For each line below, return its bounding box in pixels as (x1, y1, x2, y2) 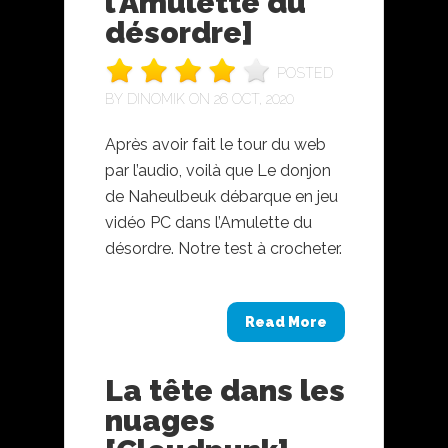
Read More (245, 314, 327, 330)
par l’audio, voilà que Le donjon (105, 161, 331, 180)
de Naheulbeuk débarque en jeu (105, 187, 338, 206)
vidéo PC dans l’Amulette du (105, 213, 312, 232)
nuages (105, 403, 215, 438)
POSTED (277, 65, 333, 81)
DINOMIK (127, 91, 185, 107)
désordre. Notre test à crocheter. (105, 239, 342, 258)
